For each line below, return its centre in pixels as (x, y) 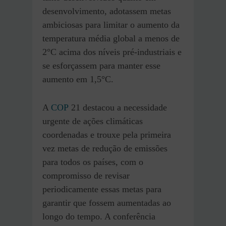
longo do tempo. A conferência (99, 217)
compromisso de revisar (86, 176)
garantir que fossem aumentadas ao (107, 203)
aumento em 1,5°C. (78, 79)
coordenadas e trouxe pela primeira (107, 135)
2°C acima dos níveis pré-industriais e (112, 52)
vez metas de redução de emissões (105, 149)
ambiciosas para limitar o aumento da (111, 25)
